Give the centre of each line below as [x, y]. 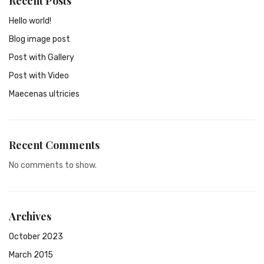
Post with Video [39, 76]
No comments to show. [53, 166]
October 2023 [36, 237]
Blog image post [39, 39]
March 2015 [31, 255]
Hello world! [30, 21]
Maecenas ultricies [44, 94]
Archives [30, 217]
